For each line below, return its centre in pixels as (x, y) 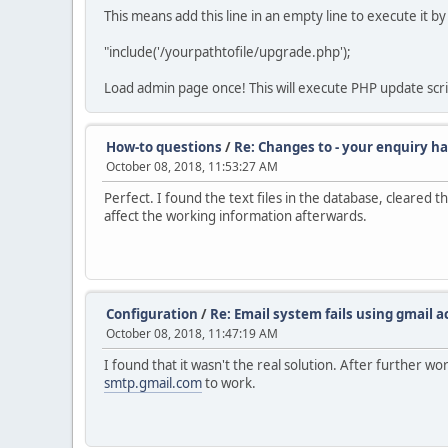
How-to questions (164, 147)
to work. (229, 383)
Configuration (152, 314)
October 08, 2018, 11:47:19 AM (192, 333)
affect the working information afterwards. (235, 216)
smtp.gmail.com (153, 383)
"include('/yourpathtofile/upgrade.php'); (229, 52)
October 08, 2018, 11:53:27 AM (192, 166)
